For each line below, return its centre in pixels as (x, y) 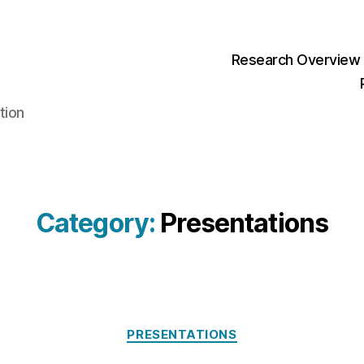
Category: (95, 223)
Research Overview (296, 60)
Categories (217, 327)
